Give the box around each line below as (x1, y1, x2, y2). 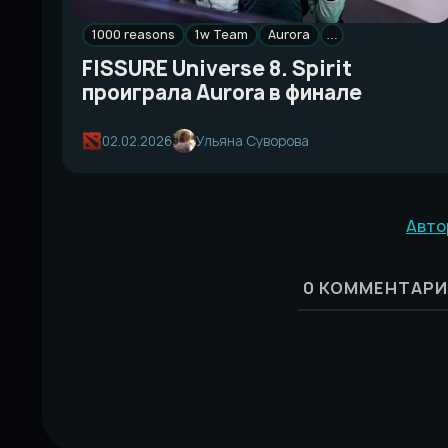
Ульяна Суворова (196, 131, 309, 150)
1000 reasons (92, 26, 175, 43)
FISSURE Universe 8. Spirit (82, 55, 352, 82)
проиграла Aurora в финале (82, 79, 362, 106)
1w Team (195, 26, 248, 43)
